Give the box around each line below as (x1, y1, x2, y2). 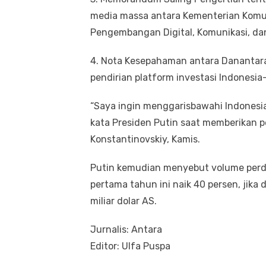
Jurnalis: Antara (90, 223, 162, 235)
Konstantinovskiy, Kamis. (90, 133, 200, 145)
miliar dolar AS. (90, 195, 157, 207)
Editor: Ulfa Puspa (90, 240, 170, 252)
